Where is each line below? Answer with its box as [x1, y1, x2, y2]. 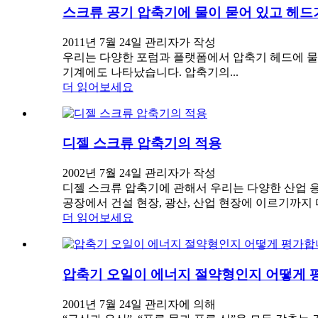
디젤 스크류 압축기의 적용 [62, 136, 221, 151]
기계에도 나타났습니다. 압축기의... [62, 65, 238, 78]
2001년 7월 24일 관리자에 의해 [62, 297, 216, 310]
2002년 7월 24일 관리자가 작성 [62, 167, 216, 180]
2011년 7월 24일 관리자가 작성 [62, 35, 216, 48]
